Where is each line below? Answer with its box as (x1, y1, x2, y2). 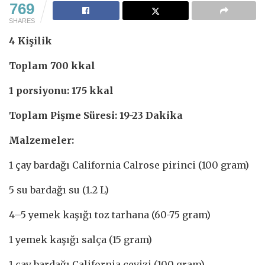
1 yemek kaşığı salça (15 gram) (9, 234, 152, 246)
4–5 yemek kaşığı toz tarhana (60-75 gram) (9, 209, 211, 221)
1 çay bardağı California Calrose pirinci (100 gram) (9, 159, 249, 172)
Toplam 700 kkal (9, 60, 95, 72)
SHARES (9, 17, 35, 25)
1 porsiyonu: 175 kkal (9, 85, 114, 97)
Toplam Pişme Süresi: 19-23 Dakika (9, 109, 183, 122)
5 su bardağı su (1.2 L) (9, 184, 109, 196)
